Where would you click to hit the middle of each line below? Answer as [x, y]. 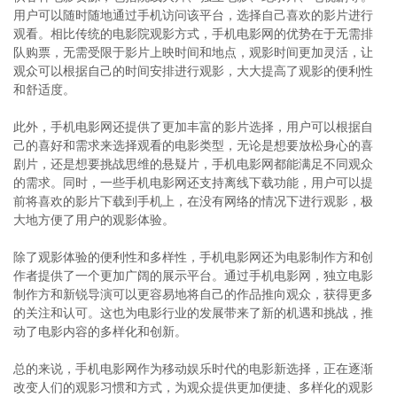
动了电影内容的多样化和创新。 [100, 331]
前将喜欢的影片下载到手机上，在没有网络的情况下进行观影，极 [193, 201]
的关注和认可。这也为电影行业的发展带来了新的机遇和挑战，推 [193, 313]
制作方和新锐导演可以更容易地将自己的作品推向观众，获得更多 [193, 294]
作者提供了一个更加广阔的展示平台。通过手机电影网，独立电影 [193, 276]
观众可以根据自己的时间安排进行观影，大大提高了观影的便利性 [193, 71]
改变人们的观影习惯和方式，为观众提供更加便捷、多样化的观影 [193, 387]
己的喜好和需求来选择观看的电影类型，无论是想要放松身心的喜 [193, 145]
